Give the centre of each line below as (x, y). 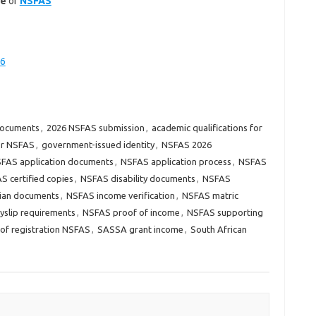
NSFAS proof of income (131, 212)
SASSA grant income (140, 229)
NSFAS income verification (120, 195)
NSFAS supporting (225, 212)
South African (218, 229)
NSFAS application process (176, 162)
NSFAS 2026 (186, 145)
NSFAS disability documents (138, 178)
